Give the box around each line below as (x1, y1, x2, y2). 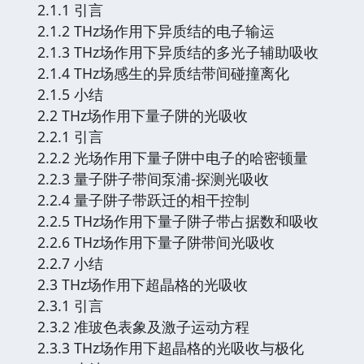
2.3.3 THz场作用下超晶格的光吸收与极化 (37, 337, 304, 357)
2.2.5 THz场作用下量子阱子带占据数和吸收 (37, 210, 318, 231)
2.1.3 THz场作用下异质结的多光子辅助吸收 (37, 41, 318, 62)
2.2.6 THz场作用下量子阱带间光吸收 (37, 232, 275, 252)
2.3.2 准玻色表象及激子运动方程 (37, 316, 249, 336)
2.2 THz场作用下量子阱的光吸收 (37, 105, 248, 125)
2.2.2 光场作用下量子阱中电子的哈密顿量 (37, 147, 308, 167)
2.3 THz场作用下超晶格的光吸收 (37, 274, 248, 294)
